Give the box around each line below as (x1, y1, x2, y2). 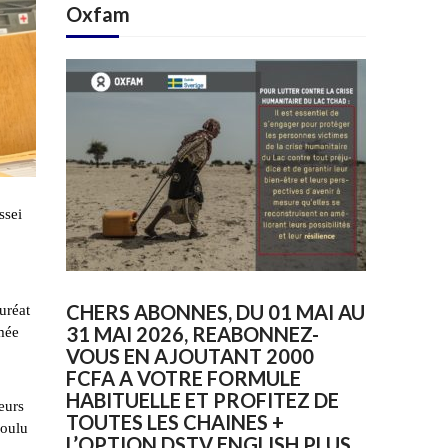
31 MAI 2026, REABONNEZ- (66, 322, 319, 347)
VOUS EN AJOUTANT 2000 (66, 344, 314, 369)
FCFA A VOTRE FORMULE (66, 366, 301, 391)
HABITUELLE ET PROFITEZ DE (66, 388, 339, 413)
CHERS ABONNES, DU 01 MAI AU (66, 300, 365, 325)
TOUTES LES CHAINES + (66, 410, 284, 435)
